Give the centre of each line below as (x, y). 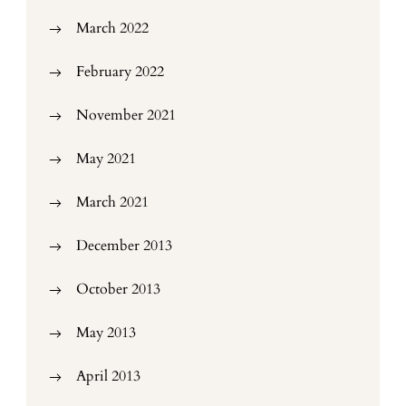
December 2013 (124, 246)
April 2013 (108, 376)
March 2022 (112, 28)
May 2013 (106, 333)
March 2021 (112, 202)
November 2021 (126, 115)
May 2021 (106, 159)
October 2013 (118, 289)
